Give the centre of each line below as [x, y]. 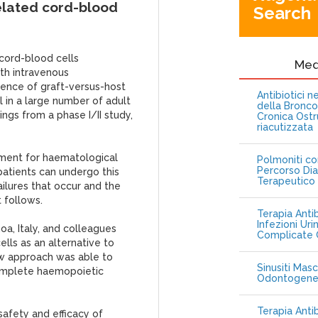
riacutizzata [285, 127]
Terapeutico [286, 181]
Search [282, 13]
